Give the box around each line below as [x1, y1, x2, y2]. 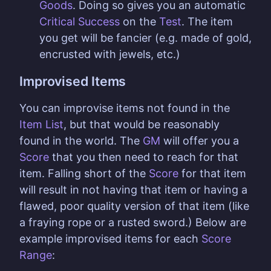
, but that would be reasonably [64, 118, 220, 131]
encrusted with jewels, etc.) [39, 48, 180, 61]
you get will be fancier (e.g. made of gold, [39, 31, 252, 45]
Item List [19, 118, 64, 131]
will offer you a [160, 134, 242, 148]
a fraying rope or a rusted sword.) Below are [19, 216, 246, 229]
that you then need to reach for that [49, 151, 238, 164]
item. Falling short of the [19, 167, 149, 180]
